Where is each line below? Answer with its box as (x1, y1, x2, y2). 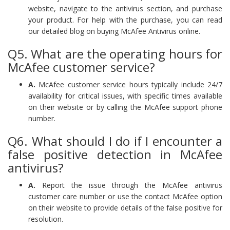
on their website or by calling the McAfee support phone (28, 102, 222, 112)
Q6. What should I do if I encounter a (8, 132, 222, 149)
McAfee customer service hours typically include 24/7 (35, 79, 222, 89)
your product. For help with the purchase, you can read (28, 14, 222, 25)
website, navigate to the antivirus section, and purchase (28, 3, 222, 13)
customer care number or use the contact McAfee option (28, 191, 222, 201)
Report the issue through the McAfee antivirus (35, 180, 222, 190)
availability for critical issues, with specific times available (28, 90, 222, 101)
